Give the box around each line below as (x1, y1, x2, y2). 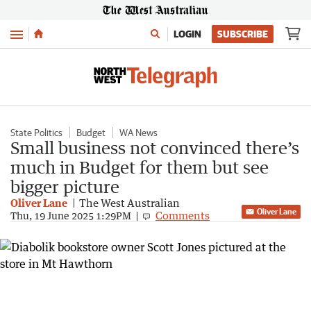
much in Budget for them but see (10, 157, 269, 177)
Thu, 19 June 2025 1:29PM (10, 209, 131, 221)
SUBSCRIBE (217, 28, 268, 40)
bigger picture (10, 176, 119, 196)
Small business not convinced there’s (10, 137, 299, 158)
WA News (119, 127, 158, 138)
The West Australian (79, 196, 180, 209)
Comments (155, 209, 210, 221)
